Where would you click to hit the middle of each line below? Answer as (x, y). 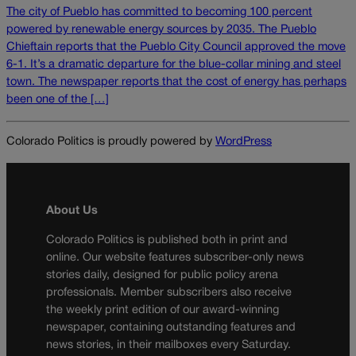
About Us (72, 211)
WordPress (244, 142)
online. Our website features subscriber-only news (175, 257)
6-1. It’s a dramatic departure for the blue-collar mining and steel (174, 65)
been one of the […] (58, 100)
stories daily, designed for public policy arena (162, 275)
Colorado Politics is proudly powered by (111, 142)
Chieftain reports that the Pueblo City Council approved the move (176, 48)
